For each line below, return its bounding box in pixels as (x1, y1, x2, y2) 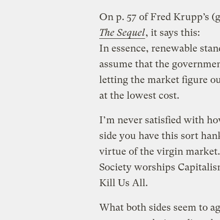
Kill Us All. (99, 177, 148, 189)
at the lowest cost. (99, 89, 179, 101)
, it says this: (145, 27, 200, 38)
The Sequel (99, 27, 145, 38)
